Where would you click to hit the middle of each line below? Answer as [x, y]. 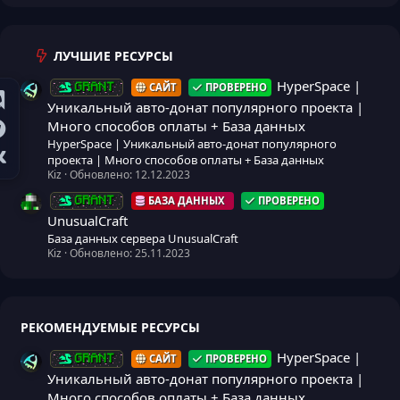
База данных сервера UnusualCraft [143, 239]
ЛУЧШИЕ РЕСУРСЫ [113, 55]
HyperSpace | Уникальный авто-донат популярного [192, 143]
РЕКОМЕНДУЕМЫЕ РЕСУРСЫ [110, 328]
